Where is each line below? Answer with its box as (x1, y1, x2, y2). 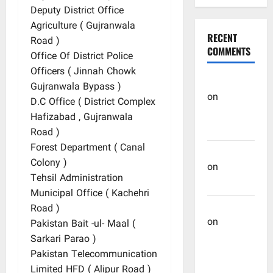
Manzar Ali (207, 199, 254, 216)
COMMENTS (207, 44, 250, 58)
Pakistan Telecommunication (30, 247, 157, 263)
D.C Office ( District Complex (30, 94, 155, 111)
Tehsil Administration (30, 171, 123, 187)
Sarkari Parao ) (30, 232, 96, 248)
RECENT (207, 30, 237, 45)
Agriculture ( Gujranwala (30, 18, 135, 35)
